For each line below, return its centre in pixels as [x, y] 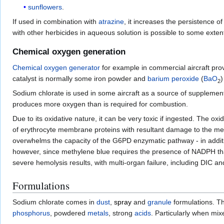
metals [98, 213]
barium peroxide [173, 79]
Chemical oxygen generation [69, 52]
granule [159, 202]
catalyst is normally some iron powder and [80, 79]
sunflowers [45, 7]
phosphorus [31, 213]
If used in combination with [55, 21]
